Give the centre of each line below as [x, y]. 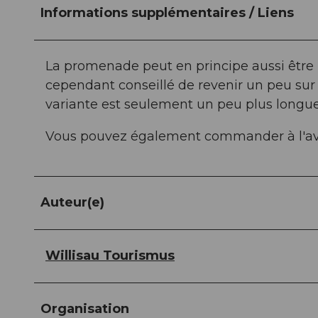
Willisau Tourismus [110, 256]
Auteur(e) [72, 203]
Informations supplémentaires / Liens [167, 13]
